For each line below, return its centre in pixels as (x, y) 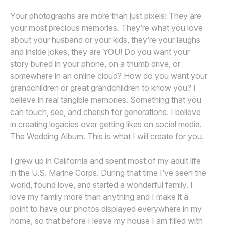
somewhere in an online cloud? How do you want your (109, 76)
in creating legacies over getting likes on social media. (106, 124)
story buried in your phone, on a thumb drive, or (95, 64)
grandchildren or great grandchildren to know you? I (103, 88)
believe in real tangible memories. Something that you (106, 100)
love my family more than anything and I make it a (99, 197)
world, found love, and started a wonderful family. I (101, 185)
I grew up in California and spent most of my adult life (105, 161)
